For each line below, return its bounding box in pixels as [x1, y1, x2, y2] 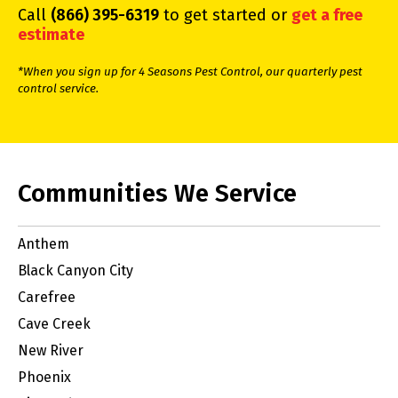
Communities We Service [18, 179, 297, 209]
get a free [291, 5, 362, 26]
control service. [18, 82, 99, 97]
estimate [18, 25, 84, 45]
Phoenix [18, 369, 71, 386]
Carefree [18, 289, 76, 306]
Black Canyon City [18, 262, 133, 280]
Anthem [18, 235, 69, 253]
